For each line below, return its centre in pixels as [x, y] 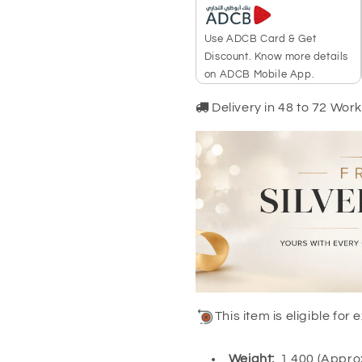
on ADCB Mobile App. [259, 74]
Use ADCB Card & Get [260, 38]
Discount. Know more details [276, 56]
